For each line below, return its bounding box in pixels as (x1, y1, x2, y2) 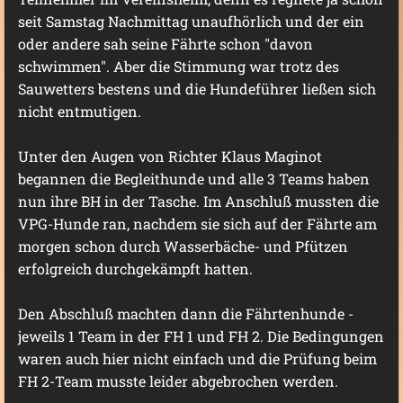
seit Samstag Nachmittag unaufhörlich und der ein (18, 12, 364, 31)
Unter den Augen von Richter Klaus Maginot (18, 147, 322, 166)
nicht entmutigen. (18, 102, 141, 121)
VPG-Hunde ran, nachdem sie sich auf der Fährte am (18, 214, 377, 233)
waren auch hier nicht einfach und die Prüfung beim (18, 349, 377, 368)
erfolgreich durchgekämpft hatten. (18, 259, 253, 278)
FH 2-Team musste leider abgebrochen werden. (18, 372, 338, 390)
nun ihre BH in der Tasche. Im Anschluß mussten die (18, 192, 379, 210)
